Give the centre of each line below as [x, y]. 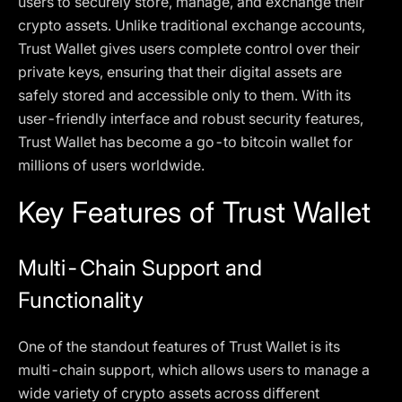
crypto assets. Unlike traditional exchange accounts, [192, 25]
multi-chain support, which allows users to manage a [194, 370]
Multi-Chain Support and [140, 268]
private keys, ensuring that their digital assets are [180, 72]
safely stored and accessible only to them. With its [184, 95]
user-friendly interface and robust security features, [191, 118]
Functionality [81, 300]
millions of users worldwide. [111, 165]
